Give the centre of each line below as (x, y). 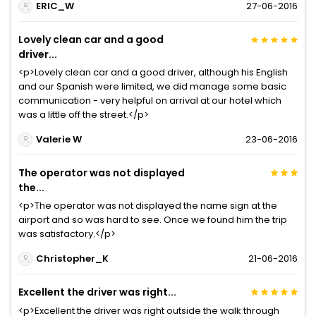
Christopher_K (72, 259)
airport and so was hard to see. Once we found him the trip (153, 219)
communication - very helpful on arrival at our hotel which (150, 100)
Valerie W (59, 140)
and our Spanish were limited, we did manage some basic (152, 86)
